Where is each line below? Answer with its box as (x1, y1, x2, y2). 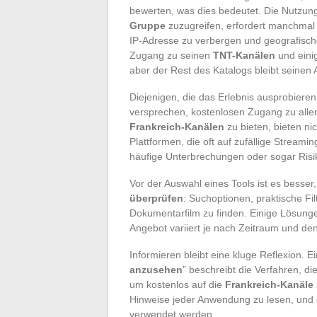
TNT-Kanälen (213, 49, 275, 61)
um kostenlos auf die (129, 278, 225, 290)
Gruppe (129, 19, 166, 31)
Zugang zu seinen (129, 49, 213, 61)
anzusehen (129, 263, 183, 275)
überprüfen (129, 192, 183, 204)
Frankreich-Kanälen (129, 120, 224, 132)
